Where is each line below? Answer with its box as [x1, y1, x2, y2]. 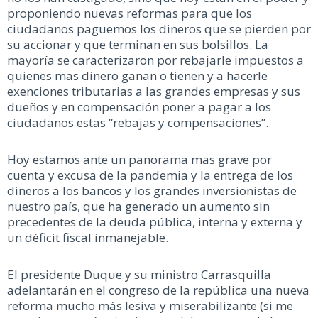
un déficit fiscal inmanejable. [7, 229, 168, 246]
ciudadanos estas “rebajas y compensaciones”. [7, 114, 268, 131]
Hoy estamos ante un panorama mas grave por [7, 151, 272, 168]
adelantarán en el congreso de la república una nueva [7, 281, 309, 298]
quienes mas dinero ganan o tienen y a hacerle [7, 67, 268, 84]
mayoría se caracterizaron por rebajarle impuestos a [7, 52, 304, 69]
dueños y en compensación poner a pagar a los [7, 99, 271, 116]
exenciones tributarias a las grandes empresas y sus [7, 83, 300, 100]
